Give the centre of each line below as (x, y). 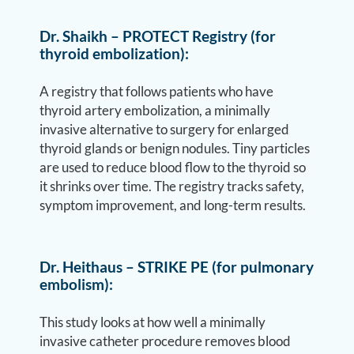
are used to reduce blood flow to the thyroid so (173, 167)
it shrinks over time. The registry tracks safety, (172, 186)
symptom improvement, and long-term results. (173, 205)
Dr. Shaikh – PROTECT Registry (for (158, 36)
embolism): (77, 284)
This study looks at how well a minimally (153, 322)
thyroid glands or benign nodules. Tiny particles (175, 148)
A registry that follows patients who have (157, 91)
